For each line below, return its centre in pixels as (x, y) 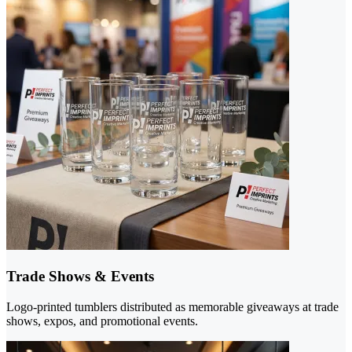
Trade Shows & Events (80, 276)
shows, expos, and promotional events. (102, 321)
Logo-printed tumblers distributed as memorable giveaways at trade (172, 306)
